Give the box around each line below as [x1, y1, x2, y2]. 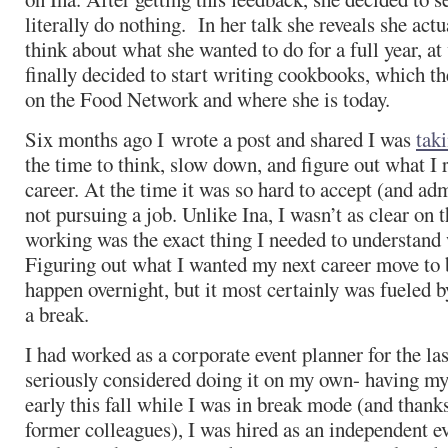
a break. [25, 300, 89, 328]
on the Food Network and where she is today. [25, 85, 390, 113]
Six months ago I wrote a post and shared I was [25, 125, 416, 153]
